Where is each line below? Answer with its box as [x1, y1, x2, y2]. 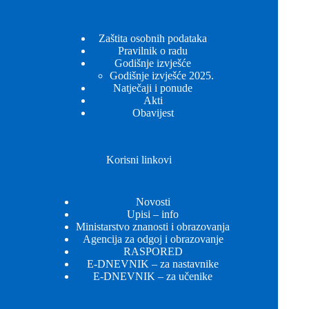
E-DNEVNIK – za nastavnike [87, 257, 219, 270]
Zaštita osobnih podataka [99, 32, 208, 44]
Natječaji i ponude [113, 81, 193, 94]
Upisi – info [127, 208, 179, 220]
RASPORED [123, 245, 183, 257]
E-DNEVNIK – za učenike [93, 270, 213, 282]
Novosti [135, 195, 170, 208]
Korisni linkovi [106, 153, 172, 166]
